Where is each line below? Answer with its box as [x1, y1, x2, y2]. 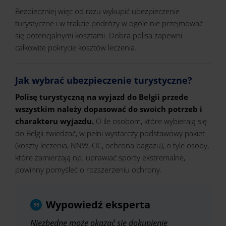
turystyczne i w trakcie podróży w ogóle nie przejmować [15, 18, 203, 28]
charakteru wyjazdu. [15, 116, 96, 126]
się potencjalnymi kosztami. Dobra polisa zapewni [15, 30, 182, 40]
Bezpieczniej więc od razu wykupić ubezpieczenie [15, 6, 180, 16]
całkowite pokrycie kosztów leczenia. [15, 42, 137, 52]
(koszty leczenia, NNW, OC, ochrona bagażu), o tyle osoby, [15, 140, 209, 150]
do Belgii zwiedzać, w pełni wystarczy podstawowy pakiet [15, 128, 205, 138]
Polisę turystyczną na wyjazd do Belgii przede [15, 92, 188, 102]
